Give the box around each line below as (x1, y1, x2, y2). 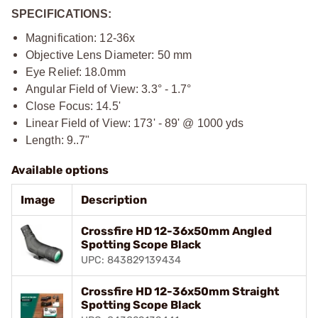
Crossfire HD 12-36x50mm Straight (81, 285, 279, 298)
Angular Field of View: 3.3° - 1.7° (26, 83, 192, 95)
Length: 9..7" (26, 134, 90, 146)
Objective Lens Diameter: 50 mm (26, 49, 192, 61)
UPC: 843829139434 (81, 254, 181, 266)
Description (81, 193, 147, 207)
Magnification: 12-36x (26, 32, 136, 44)
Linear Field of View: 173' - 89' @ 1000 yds (26, 117, 244, 129)
